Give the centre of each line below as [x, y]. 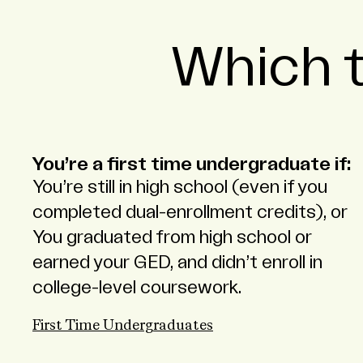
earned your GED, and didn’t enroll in [177, 263]
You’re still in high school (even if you [180, 188]
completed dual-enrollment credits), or [190, 213]
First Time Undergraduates [123, 326]
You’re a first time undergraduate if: [192, 165]
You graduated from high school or [172, 238]
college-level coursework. [137, 288]
